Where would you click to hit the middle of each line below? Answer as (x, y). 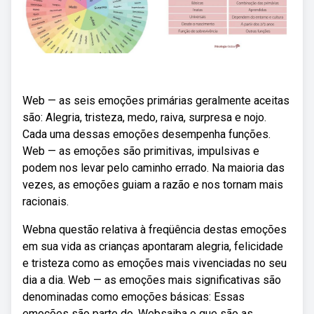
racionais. (46, 202)
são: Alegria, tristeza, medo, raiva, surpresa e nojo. (144, 117)
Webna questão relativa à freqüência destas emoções (155, 230)
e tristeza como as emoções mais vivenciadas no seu (155, 263)
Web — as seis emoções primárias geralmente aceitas (156, 101)
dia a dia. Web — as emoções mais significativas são (152, 280)
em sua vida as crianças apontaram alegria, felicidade (153, 246)
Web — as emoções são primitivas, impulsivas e (141, 151)
